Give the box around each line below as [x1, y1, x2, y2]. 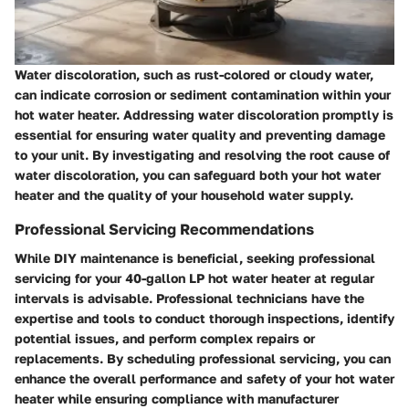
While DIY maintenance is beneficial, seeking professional [15, 249, 375, 266]
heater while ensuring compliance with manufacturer [15, 390, 339, 406]
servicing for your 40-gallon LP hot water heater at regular [15, 269, 374, 286]
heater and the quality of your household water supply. [15, 186, 353, 203]
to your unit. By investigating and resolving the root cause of [15, 146, 390, 163]
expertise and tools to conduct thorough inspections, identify [15, 309, 394, 326]
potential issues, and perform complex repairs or [15, 330, 315, 346]
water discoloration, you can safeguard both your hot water [15, 166, 381, 183]
